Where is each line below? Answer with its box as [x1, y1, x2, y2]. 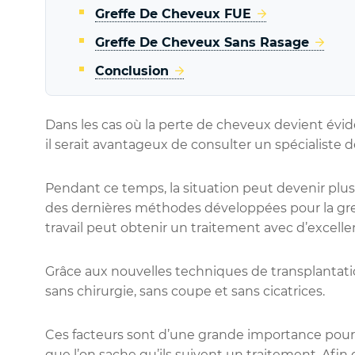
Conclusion [95, 63, 169, 79]
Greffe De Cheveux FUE [95, 6, 251, 22]
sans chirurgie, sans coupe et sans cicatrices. [45, 284, 325, 300]
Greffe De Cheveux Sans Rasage [95, 35, 309, 51]
